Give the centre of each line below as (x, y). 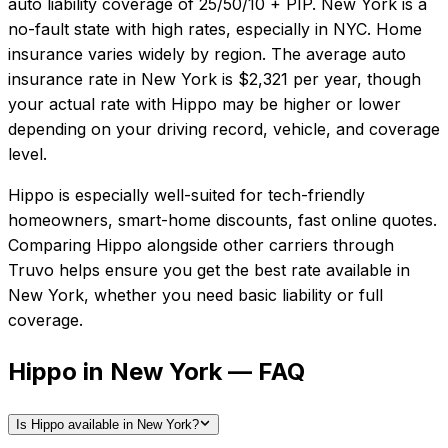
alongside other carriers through (268, 245)
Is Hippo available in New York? (107, 425)
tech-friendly (316, 195)
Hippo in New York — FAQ (156, 372)
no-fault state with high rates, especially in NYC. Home (215, 29)
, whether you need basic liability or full (233, 295)
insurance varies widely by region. (137, 54)
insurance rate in (72, 79)
